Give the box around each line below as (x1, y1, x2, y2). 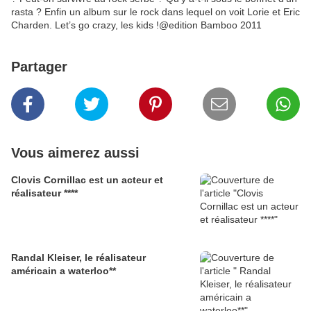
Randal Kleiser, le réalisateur (11, 252, 146, 264)
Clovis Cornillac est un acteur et (11, 174, 163, 186)
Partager (11, 59, 67, 75)
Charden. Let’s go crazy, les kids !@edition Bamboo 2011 (11, 19, 262, 31)
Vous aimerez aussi (11, 145, 140, 161)
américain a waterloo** (68, 265, 116, 277)
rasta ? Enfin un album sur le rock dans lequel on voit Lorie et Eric (11, 6, 300, 18)
